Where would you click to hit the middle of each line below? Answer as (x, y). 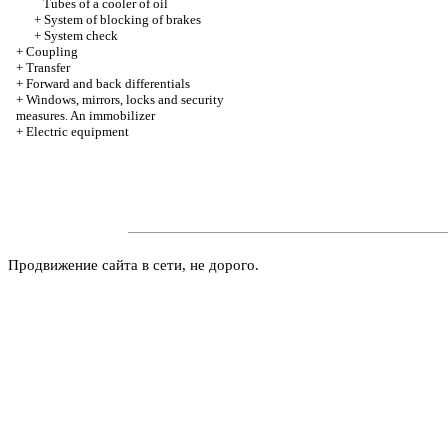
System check (81, 35)
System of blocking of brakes (122, 19)
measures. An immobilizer (85, 115)
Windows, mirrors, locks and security (125, 99)
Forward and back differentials (108, 83)
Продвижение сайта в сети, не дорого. (133, 265)
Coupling (52, 51)
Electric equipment (77, 131)
